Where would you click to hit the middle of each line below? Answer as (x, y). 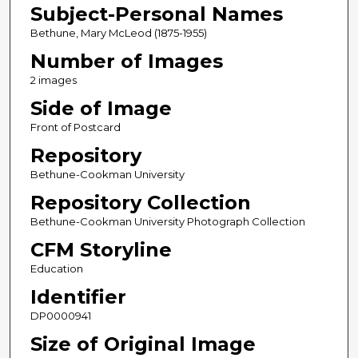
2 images (53, 80)
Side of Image (101, 108)
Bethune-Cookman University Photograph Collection (167, 221)
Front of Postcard (75, 127)
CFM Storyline (101, 249)
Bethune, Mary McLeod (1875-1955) (118, 32)
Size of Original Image (143, 344)
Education (56, 268)
